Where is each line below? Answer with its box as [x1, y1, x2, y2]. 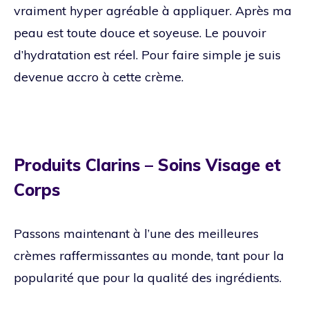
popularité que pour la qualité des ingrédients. [14, 269, 281, 286]
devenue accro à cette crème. [14, 68, 183, 85]
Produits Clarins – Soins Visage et [14, 154, 281, 175]
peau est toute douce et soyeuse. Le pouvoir [14, 24, 266, 41]
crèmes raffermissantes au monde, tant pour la [14, 247, 284, 263]
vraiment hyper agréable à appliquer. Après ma [14, 2, 292, 19]
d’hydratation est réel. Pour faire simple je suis [14, 46, 281, 63]
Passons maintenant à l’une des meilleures [14, 225, 259, 241]
